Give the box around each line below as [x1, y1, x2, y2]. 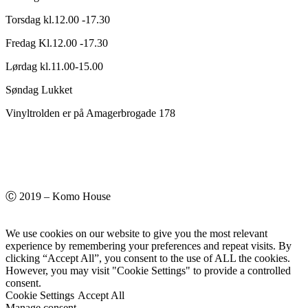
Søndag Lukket [5, 84, 72, 96]
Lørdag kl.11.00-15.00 [5, 60, 103, 73]
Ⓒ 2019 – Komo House [5, 190, 111, 203]
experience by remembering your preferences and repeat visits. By [5, 240, 291, 252]
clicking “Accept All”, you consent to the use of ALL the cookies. [5, 252, 290, 265]
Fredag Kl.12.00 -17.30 [5, 37, 108, 49]
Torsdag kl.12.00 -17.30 [5, 14, 110, 26]
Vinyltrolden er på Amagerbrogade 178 [5, 107, 175, 120]
